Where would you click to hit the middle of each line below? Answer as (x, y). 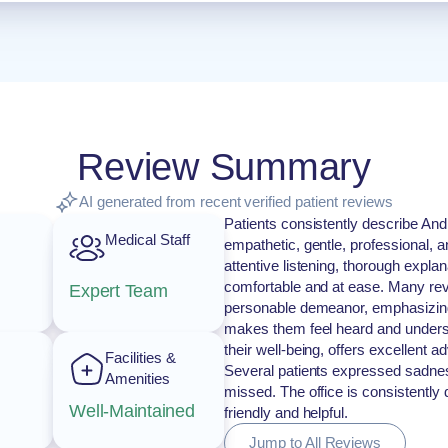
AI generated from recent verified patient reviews (236, 201)
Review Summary (224, 167)
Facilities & (140, 357)
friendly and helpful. (286, 412)
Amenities (138, 378)
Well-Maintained (132, 411)
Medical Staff (147, 239)
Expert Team (118, 290)
